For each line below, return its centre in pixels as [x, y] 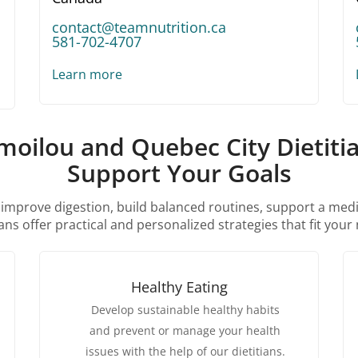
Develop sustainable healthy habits [185, 310]
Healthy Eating [179, 287]
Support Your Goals [179, 173]
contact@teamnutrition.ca [139, 28]
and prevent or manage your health [185, 331]
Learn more [87, 75]
